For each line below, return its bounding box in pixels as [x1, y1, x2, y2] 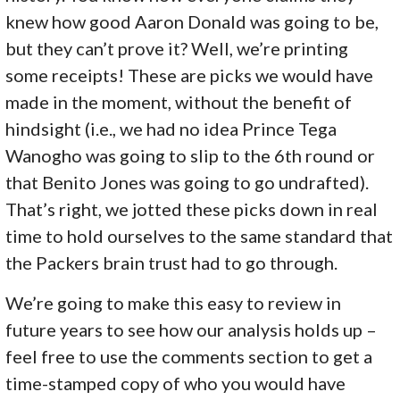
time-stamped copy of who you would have [5, 371, 346, 394]
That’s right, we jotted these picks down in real [5, 197, 379, 220]
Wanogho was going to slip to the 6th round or [5, 144, 376, 166]
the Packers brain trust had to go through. [5, 251, 338, 273]
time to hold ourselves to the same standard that [5, 224, 394, 246]
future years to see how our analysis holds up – [5, 318, 378, 340]
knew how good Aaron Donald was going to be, [5, 10, 379, 32]
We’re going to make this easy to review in [5, 291, 342, 313]
